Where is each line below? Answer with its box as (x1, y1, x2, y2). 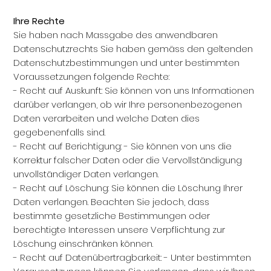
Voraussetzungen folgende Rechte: (13, 70, 170, 83)
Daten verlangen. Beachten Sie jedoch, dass (13, 195, 210, 208)
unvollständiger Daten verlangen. (13, 168, 159, 180)
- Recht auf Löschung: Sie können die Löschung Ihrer (13, 181, 243, 194)
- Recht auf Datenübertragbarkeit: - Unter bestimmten (13, 251, 252, 264)
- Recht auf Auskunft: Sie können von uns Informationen (13, 84, 255, 97)
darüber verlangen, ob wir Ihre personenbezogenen (13, 98, 243, 111)
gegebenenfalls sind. (13, 126, 106, 139)
